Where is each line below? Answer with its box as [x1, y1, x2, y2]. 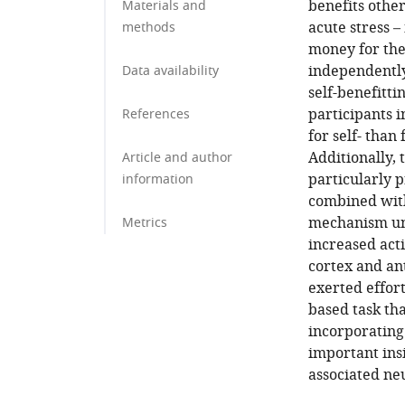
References [122, 105, 190, 124]
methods [122, 18, 175, 37]
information [122, 170, 193, 189]
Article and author [122, 148, 232, 167]
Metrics [122, 213, 167, 232]
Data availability [122, 61, 219, 80]
